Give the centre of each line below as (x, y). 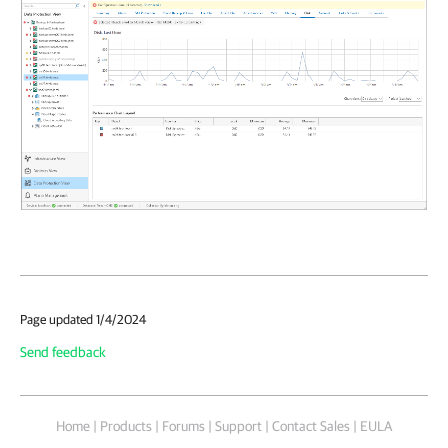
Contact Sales (311, 426)
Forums (183, 426)
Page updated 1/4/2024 (83, 320)
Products (126, 426)
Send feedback (63, 352)
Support (238, 426)
